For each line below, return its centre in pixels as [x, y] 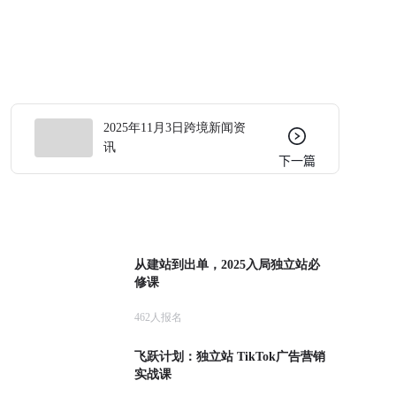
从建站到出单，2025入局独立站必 [227, 264]
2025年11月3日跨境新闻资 [175, 127]
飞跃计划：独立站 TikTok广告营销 [230, 356]
